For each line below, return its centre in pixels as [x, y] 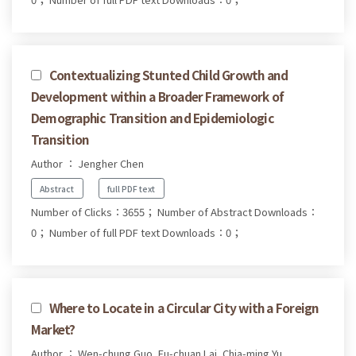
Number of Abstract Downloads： [238, 212]
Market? [53, 329]
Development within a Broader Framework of [158, 96]
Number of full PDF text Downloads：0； [145, 233]
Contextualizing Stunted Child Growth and [168, 74]
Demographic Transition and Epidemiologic [153, 117]
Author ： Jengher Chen [87, 163]
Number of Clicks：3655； [93, 212]
